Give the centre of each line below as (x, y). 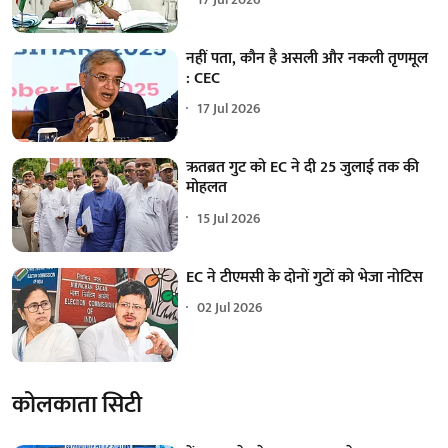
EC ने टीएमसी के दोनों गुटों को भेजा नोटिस (305, 277)
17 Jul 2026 (229, 109)
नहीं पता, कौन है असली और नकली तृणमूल (307, 58)
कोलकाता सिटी (77, 404)
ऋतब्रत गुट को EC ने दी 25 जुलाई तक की (303, 168)
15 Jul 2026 (229, 218)
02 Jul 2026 (230, 308)
